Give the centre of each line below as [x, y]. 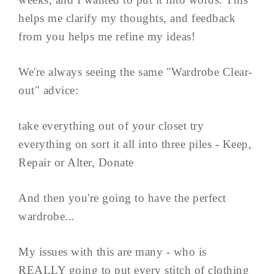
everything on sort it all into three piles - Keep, [135, 144]
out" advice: [48, 91]
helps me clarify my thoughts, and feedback [127, 18]
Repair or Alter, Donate [76, 163]
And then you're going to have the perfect [122, 198]
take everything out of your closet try [111, 126]
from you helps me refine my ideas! [107, 37]
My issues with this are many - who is [113, 252]
